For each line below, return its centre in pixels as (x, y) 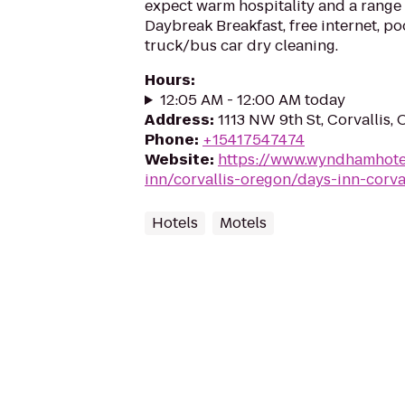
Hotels (175, 223)
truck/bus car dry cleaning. (241, 46)
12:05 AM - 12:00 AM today (252, 100)
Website (177, 160)
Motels (243, 223)
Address (177, 120)
